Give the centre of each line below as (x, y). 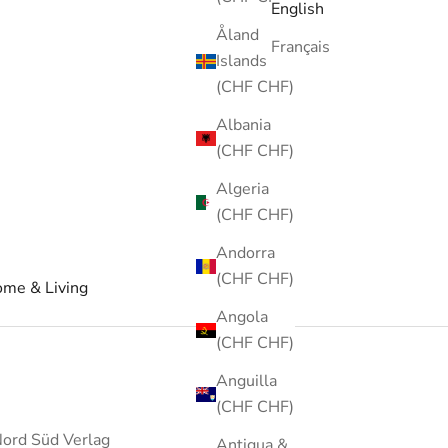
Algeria (242, 189)
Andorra (245, 253)
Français (300, 47)
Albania (243, 125)
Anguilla (246, 381)
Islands (241, 61)
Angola (242, 317)
